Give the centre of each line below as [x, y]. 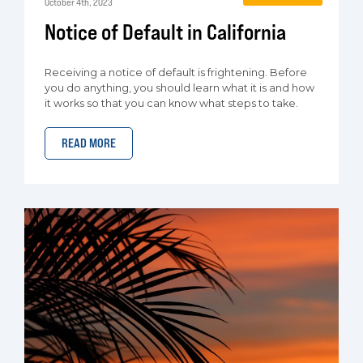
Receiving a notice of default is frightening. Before [176, 73]
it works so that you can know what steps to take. [171, 103]
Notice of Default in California [165, 32]
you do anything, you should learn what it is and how [179, 88]
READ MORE [89, 143]
